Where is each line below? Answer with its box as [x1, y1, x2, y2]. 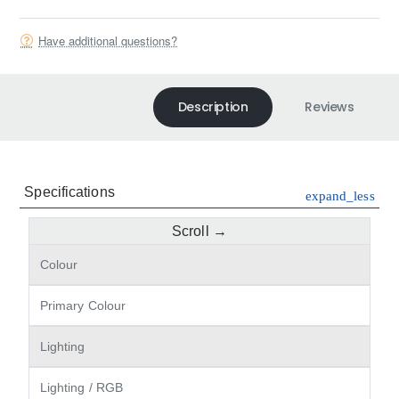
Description [177, 98, 248, 117]
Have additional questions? [38, 31, 178, 49]
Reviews [305, 98, 354, 117]
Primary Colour [39, 298, 126, 313]
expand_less [305, 189, 375, 204]
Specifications [24, 184, 115, 200]
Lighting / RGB [39, 380, 124, 395]
